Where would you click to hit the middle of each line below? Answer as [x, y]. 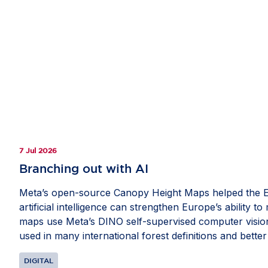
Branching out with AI [84, 169]
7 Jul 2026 [38, 151]
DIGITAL [39, 261]
